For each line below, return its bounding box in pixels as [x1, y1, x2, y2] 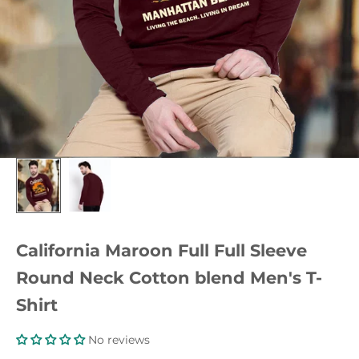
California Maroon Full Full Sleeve [16, 240, 307, 261]
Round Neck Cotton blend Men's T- [16, 268, 322, 288]
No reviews [88, 333, 150, 348]
